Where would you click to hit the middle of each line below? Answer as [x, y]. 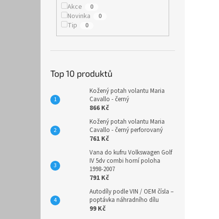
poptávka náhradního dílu [124, 200]
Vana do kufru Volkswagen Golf [131, 152]
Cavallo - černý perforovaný [126, 130]
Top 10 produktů [81, 73]
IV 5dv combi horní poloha [125, 161]
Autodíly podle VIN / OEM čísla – [131, 191]
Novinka [79, 16]
